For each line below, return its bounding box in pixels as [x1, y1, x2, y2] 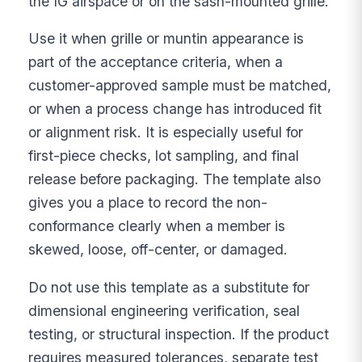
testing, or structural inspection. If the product [28, 325, 330, 343]
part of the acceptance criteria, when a [28, 53, 284, 71]
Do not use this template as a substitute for [28, 278, 310, 296]
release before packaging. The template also [28, 170, 322, 188]
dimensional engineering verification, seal [28, 301, 301, 319]
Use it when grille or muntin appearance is [28, 30, 305, 48]
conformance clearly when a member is [28, 217, 286, 235]
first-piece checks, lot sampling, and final [28, 147, 300, 165]
